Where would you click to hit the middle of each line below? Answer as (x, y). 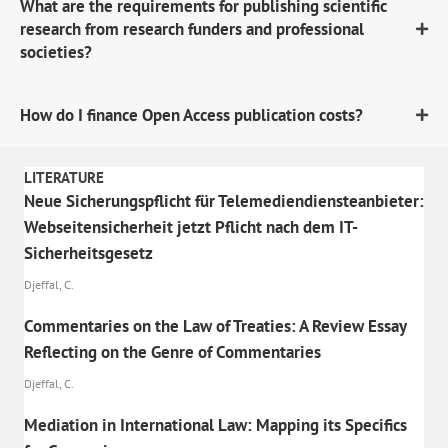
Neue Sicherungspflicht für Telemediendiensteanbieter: (224, 200)
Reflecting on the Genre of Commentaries (172, 351)
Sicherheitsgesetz (88, 252)
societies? (56, 51)
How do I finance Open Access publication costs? (191, 114)
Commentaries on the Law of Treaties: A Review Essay (215, 325)
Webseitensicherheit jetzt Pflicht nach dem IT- (191, 226)
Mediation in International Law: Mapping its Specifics (215, 424)
